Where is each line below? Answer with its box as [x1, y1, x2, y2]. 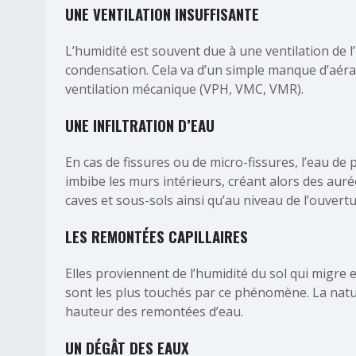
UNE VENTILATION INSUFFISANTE [65, 3, 259, 25]
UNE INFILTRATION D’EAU [65, 114, 215, 136]
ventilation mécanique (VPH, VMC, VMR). [65, 80, 304, 98]
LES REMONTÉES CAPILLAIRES [65, 226, 248, 247]
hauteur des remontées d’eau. [65, 303, 243, 320]
